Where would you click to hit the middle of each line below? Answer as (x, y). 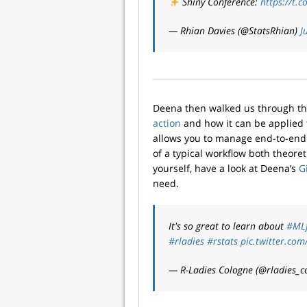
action (167, 123)
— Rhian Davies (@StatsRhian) (234, 31)
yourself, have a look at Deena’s (226, 169)
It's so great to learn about (228, 226)
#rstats (222, 241)
